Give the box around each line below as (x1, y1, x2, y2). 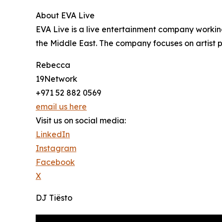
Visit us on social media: (36, 115, 126, 126)
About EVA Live (36, 10, 95, 21)
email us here (36, 102, 87, 112)
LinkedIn (36, 129, 70, 140)
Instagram (36, 143, 76, 154)
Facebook (36, 157, 75, 167)
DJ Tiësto (36, 193, 72, 203)
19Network (36, 74, 77, 84)
